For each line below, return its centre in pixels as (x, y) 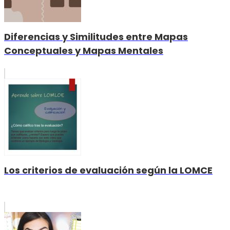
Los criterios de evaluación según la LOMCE (108, 170)
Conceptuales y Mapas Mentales (84, 51)
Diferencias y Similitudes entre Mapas (96, 37)
